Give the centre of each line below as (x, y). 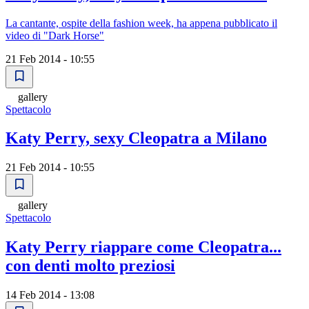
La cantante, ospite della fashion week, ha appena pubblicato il (141, 23)
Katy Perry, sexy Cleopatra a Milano (136, 138)
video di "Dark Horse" (55, 35)
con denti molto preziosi (90, 266)
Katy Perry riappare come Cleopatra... (143, 247)
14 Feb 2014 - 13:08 (50, 295)
